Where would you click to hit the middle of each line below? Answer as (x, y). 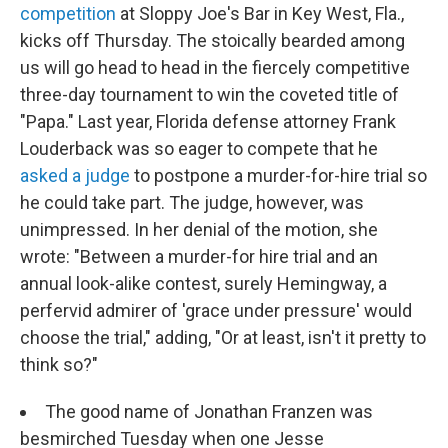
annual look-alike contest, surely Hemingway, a (203, 283)
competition (68, 13)
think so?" (59, 364)
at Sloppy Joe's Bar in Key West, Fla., (260, 13)
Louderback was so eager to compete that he (199, 148)
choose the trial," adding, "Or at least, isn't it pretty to (223, 337)
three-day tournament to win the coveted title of (209, 94)
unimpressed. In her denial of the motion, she (199, 229)
